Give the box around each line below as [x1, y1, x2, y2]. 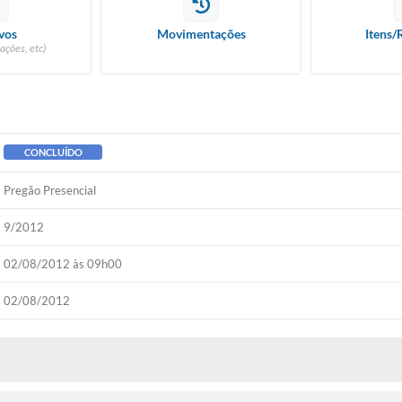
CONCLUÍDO [23, 146, 83, 158]
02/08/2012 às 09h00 [4, 257, 123, 271]
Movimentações [156, 26, 246, 41]
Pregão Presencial [4, 183, 97, 197]
